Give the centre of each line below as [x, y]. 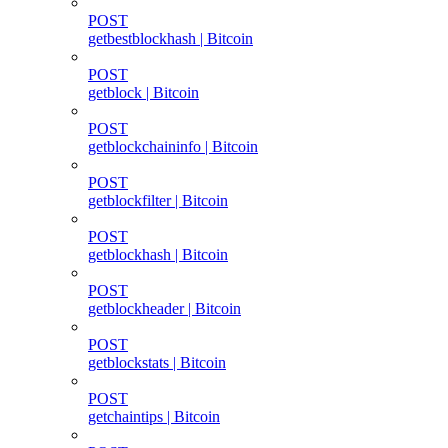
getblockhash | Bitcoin [158, 254]
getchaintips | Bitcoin [154, 416]
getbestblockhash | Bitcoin [170, 38]
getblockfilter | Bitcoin [158, 200]
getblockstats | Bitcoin [157, 362]
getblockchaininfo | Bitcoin [173, 146]
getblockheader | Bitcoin [164, 308]
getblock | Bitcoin [143, 92]
